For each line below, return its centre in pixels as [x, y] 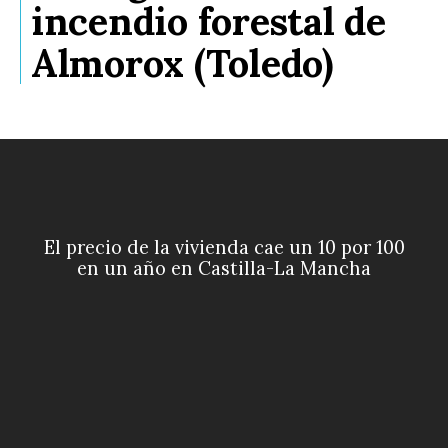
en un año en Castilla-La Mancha [224, 269]
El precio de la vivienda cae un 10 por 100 [224, 248]
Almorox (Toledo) [182, 63]
